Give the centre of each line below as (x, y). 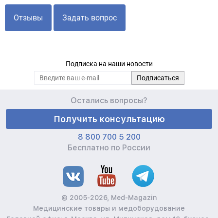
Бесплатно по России (109, 148)
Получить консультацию (109, 119)
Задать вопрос (90, 18)
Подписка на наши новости (109, 64)
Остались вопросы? (109, 100)
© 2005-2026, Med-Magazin (109, 198)
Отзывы (28, 18)
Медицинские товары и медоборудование (109, 208)
